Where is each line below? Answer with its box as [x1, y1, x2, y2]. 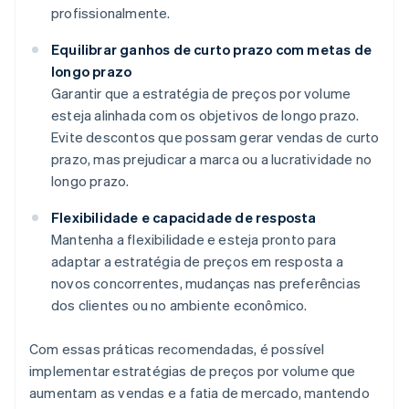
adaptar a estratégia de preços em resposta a [51, 252, 343, 271]
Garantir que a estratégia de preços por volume [51, 84, 351, 103]
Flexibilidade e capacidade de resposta [51, 208, 317, 227]
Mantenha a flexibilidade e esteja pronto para [51, 230, 336, 249]
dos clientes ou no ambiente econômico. [51, 296, 308, 315]
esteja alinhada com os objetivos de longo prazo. [51, 106, 360, 125]
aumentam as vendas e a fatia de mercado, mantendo [29, 383, 370, 403]
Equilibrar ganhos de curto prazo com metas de [51, 40, 372, 59]
